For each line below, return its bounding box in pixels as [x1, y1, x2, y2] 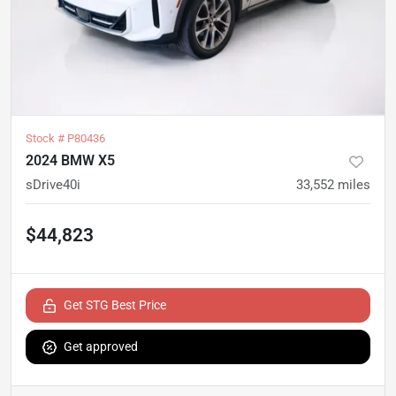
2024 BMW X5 [26, 152, 115, 170]
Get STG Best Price [64, 298, 166, 313]
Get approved [64, 339, 138, 354]
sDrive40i [26, 177, 80, 194]
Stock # [26, 132, 67, 146]
